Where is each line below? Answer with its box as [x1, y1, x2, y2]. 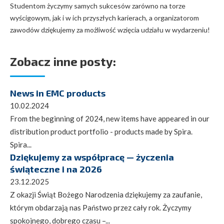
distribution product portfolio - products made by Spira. [10, 126, 192, 136]
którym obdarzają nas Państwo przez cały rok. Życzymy [10, 202, 191, 212]
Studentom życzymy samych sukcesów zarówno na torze [10, 1, 185, 10]
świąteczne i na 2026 [10, 163, 102, 174]
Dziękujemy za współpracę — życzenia [10, 151, 174, 162]
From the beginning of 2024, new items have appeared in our [10, 113, 209, 123]
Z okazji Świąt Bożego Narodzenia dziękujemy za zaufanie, [10, 189, 202, 199]
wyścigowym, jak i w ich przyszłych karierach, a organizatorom [10, 13, 199, 22]
